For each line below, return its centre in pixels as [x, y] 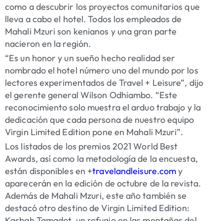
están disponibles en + [49, 171]
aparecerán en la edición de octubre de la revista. [103, 184]
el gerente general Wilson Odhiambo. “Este [91, 95]
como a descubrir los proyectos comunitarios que [102, 7]
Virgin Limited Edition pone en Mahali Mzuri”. [94, 132]
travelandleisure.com [134, 171]
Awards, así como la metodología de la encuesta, [101, 159]
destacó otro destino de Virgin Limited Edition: [97, 208]
